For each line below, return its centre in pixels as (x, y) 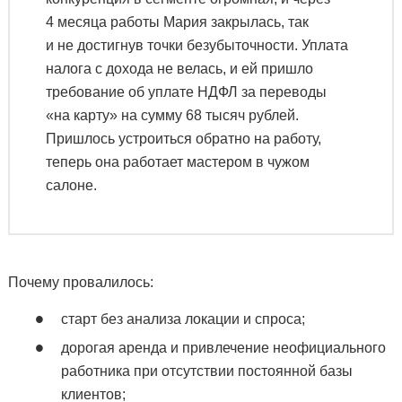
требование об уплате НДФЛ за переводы (186, 92)
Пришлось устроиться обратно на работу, (183, 138)
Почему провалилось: (80, 282)
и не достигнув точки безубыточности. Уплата (197, 45)
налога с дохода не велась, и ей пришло (179, 68)
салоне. (71, 185)
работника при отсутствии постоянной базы (206, 371)
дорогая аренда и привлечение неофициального (223, 347)
